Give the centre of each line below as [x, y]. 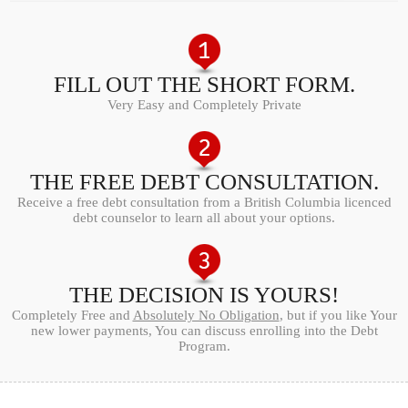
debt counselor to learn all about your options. [204, 217]
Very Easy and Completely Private [204, 104]
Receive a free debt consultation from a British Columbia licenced [204, 202]
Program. [204, 346]
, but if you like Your [338, 315]
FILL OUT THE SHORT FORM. [204, 84]
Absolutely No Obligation [206, 315]
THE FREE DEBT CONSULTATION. [204, 181]
